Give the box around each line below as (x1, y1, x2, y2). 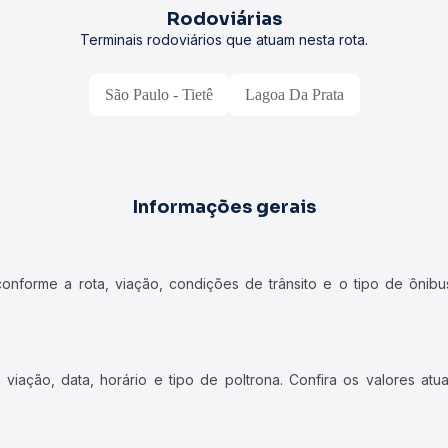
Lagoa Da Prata (244, 86, 344, 103)
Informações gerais (132, 196, 316, 218)
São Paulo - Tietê (104, 86, 213, 103)
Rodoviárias (166, 8, 282, 30)
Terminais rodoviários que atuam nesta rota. (80, 31, 368, 48)
